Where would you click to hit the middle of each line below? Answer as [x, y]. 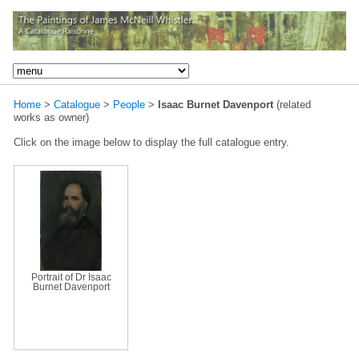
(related [292, 104]
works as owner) [51, 117]
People [129, 104]
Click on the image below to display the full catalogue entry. [151, 142]
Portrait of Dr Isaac [71, 277]
